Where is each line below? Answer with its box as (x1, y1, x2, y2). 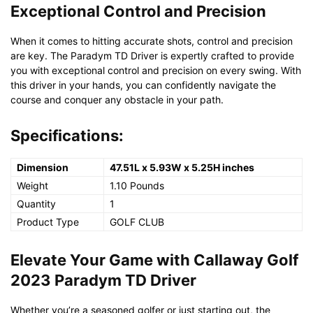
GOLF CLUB (110, 215, 164, 228)
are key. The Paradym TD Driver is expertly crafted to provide (10, 49, 294, 61)
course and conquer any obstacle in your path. (10, 93, 224, 105)
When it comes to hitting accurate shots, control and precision (10, 34, 293, 47)
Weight (17, 179, 48, 191)
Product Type (17, 215, 79, 228)
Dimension (17, 161, 68, 173)
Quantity (17, 197, 56, 210)
